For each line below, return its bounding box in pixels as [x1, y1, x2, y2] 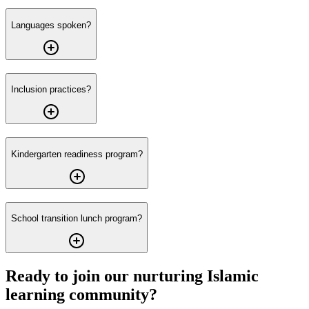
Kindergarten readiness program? [11, 148, 143, 159]
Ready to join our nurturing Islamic [6, 267, 259, 286]
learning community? [6, 286, 157, 304]
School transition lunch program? [11, 212, 142, 223]
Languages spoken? [11, 19, 91, 30]
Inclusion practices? [11, 84, 91, 95]
